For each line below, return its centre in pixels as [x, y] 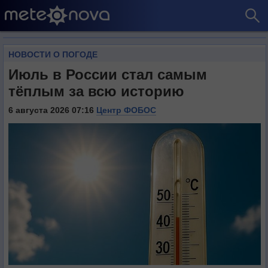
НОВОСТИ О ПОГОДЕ [53, 54]
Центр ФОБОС [126, 110]
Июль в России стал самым [108, 74]
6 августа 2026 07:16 [52, 110]
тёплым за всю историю [96, 91]
